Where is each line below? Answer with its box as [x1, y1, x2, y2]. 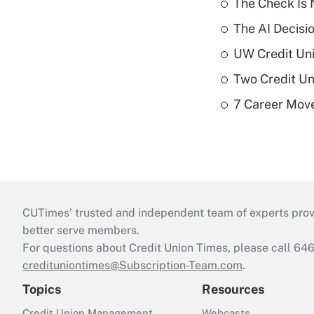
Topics [22, 282, 61, 297]
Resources [202, 282, 264, 297]
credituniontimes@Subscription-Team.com [22, 259, 243, 273]
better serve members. [22, 224, 139, 238]
